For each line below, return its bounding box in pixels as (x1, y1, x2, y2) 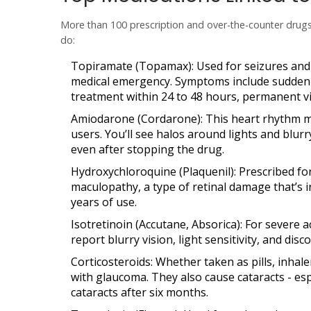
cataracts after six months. (71, 285, 208, 300)
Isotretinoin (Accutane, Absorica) (71, 217, 240, 232)
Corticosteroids (71, 254, 151, 269)
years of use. (71, 194, 137, 210)
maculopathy (71, 179, 138, 194)
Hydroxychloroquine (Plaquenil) (71, 164, 234, 179)
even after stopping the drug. (71, 142, 224, 157)
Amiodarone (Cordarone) (71, 111, 201, 126)
